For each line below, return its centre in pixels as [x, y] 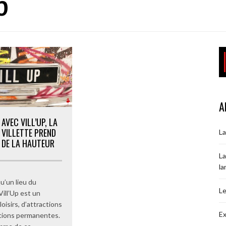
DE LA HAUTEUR [28, 143]
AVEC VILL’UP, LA [30, 122]
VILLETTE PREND [29, 132]
